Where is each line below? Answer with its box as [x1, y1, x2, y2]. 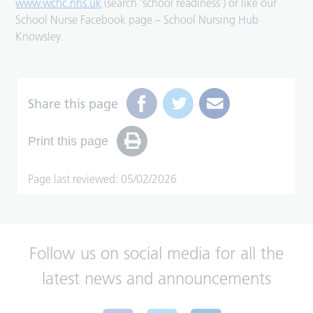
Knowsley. [15, 29, 64, 44]
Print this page [28, 133, 109, 148]
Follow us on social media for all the [29, 243, 284, 264]
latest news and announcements [42, 268, 271, 289]
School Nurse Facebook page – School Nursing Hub [15, 13, 259, 27]
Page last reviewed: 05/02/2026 [28, 172, 177, 187]
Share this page [28, 95, 119, 112]
